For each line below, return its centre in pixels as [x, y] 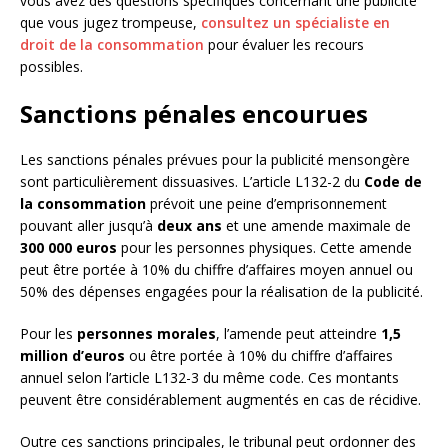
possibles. [51, 67]
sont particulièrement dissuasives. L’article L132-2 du [192, 182]
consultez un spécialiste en [295, 23]
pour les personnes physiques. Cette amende [264, 248]
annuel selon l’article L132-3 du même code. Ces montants [209, 378]
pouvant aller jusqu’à [88, 226]
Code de [393, 182]
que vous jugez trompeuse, [110, 23]
